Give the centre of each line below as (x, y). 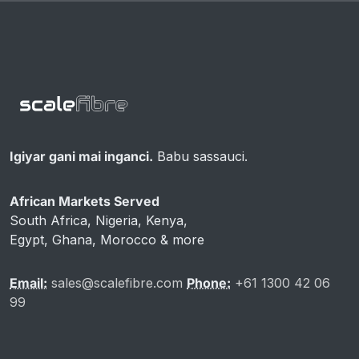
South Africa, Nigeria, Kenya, (99, 220)
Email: (28, 282)
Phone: (209, 282)
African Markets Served (85, 201)
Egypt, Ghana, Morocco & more (107, 239)
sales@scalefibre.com (117, 282)
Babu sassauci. (200, 156)
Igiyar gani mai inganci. (81, 156)
